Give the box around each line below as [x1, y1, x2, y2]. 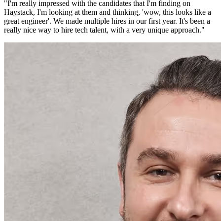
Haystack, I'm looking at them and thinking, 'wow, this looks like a [4, 8, 211, 17]
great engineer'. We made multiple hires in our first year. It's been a [4, 17, 210, 26]
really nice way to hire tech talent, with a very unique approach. [4, 26, 201, 35]
